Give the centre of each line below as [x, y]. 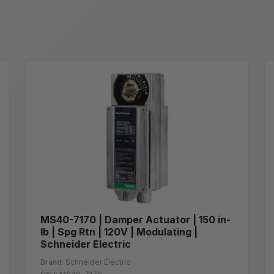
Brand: [52, 262]
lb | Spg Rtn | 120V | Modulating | [119, 231]
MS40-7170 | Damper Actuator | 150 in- [136, 219]
